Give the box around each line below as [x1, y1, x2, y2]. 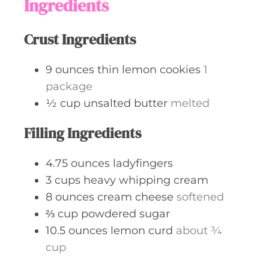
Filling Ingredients [24, 122, 141, 143]
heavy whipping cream [83, 173, 208, 187]
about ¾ [176, 223, 222, 237]
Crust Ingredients [24, 29, 136, 49]
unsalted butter [83, 96, 168, 110]
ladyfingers [113, 156, 173, 170]
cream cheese [97, 190, 174, 204]
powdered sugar [81, 207, 170, 220]
